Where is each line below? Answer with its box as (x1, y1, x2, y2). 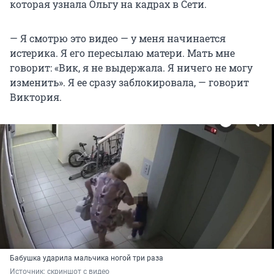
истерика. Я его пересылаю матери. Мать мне (10, 46, 235, 60)
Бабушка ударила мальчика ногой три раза (10, 254, 163, 263)
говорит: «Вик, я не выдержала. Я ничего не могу (10, 61, 253, 75)
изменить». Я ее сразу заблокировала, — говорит (10, 76, 249, 89)
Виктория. (10, 91, 62, 104)
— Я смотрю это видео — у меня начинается (10, 32, 226, 45)
